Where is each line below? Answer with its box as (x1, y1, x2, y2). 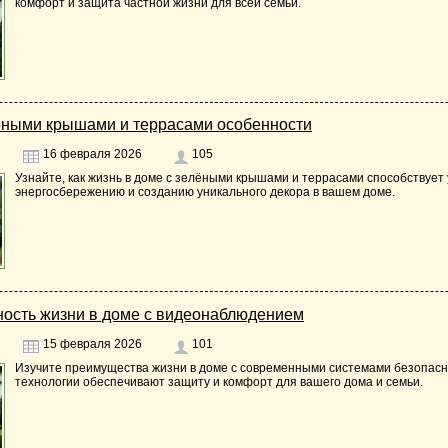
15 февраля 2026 (40, 336, 142, 351)
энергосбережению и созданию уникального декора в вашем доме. (15, 185, 395, 200)
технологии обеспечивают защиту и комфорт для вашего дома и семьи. (15, 374, 423, 389)
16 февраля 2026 (40, 147, 142, 162)
